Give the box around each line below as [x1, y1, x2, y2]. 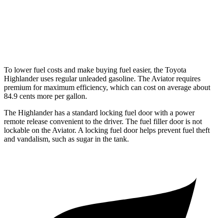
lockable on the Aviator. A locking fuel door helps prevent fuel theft [4, 126, 210, 135]
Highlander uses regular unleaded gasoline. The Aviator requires [4, 74, 200, 83]
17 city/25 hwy [131, 35, 172, 42]
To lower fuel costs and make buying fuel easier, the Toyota [4, 66, 186, 74]
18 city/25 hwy [131, 12, 172, 19]
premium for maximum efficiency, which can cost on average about [4, 83, 210, 92]
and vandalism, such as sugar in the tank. [4, 135, 129, 144]
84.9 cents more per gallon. [4, 92, 87, 101]
